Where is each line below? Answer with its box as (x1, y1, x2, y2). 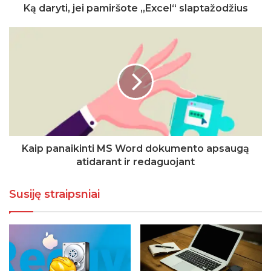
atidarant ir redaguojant (76, 155, 195, 168)
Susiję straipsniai (9, 187, 100, 201)
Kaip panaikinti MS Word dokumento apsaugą (22, 142, 249, 154)
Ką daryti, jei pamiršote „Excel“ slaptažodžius (23, 2, 248, 14)
